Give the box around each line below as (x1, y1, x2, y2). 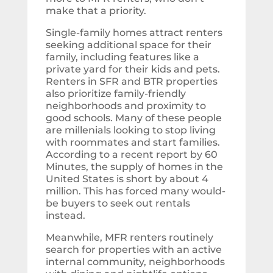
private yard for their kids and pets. (45, 63, 220, 76)
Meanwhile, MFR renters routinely (45, 232, 213, 244)
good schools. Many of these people (45, 112, 222, 124)
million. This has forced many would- (45, 185, 225, 197)
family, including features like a (45, 51, 199, 63)
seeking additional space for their (45, 39, 211, 51)
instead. (45, 210, 85, 222)
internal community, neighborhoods (45, 256, 225, 268)
